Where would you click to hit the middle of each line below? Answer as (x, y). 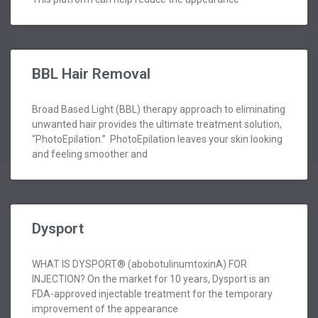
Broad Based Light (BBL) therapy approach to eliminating (159, 110)
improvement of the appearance (105, 309)
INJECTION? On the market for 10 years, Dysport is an (151, 279)
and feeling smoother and (90, 154)
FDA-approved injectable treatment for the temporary (152, 294)
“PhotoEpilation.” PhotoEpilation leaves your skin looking (157, 139)
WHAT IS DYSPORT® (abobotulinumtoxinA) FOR (139, 264)
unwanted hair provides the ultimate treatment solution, (157, 125)
